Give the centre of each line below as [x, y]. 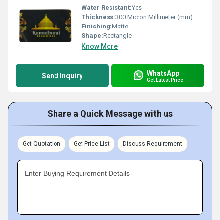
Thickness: [98, 17]
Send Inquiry [62, 76]
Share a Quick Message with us [110, 114]
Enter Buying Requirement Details [77, 173]
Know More [100, 46]
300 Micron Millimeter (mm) [154, 17]
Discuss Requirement [152, 144]
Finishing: [97, 26]
